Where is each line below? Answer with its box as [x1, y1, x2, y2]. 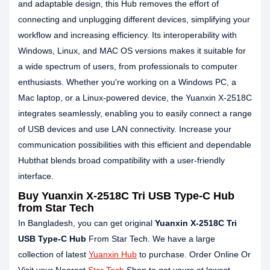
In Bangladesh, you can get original [18, 218, 155, 228]
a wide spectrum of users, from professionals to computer [18, 61, 237, 71]
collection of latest [18, 250, 89, 259]
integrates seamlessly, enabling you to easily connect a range [18, 108, 252, 118]
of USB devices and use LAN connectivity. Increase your [18, 124, 231, 134]
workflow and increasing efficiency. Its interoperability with [18, 30, 237, 40]
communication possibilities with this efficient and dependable [18, 140, 251, 149]
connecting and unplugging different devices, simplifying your [18, 14, 250, 24]
